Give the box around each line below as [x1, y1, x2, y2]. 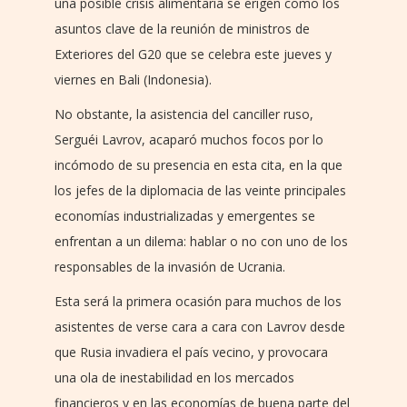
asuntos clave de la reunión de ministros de [55, 20, 310, 38]
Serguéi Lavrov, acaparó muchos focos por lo [55, 131, 323, 149]
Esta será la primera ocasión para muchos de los [55, 293, 342, 311]
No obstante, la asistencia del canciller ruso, [55, 105, 313, 124]
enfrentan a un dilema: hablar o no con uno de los [55, 233, 348, 251]
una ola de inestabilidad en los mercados [55, 369, 294, 387]
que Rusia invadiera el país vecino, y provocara [55, 343, 328, 362]
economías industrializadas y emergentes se [55, 207, 315, 225]
